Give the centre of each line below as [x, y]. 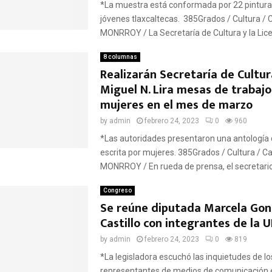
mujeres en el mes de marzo [178, 105]
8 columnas [120, 56]
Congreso [117, 190]
